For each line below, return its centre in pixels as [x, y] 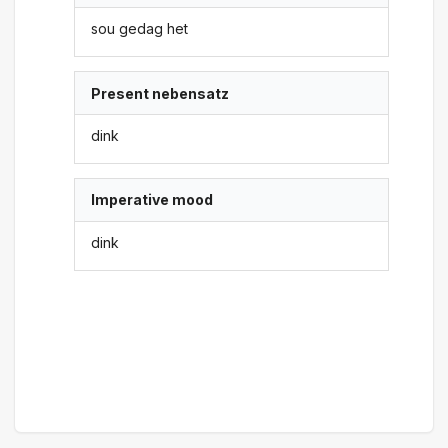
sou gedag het [140, 29]
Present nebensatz [160, 93]
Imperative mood [152, 200]
